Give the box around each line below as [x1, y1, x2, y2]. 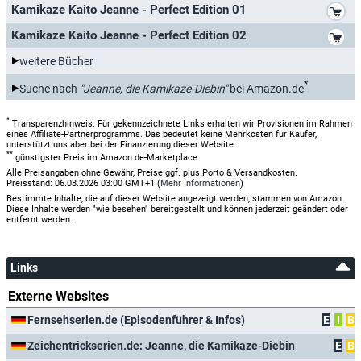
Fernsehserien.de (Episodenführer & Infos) [27, 313, 245, 326]
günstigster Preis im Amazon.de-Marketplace [13, 151, 197, 163]
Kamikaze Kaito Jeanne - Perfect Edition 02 [11, 27, 247, 43]
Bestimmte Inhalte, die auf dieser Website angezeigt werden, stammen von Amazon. [6, 193, 344, 204]
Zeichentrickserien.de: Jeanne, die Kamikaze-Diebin [27, 338, 295, 352]
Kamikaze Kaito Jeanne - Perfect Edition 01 [11, 2, 247, 17]
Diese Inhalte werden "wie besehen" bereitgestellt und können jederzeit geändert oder [6, 203, 348, 214]
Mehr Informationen [160, 177, 240, 189]
